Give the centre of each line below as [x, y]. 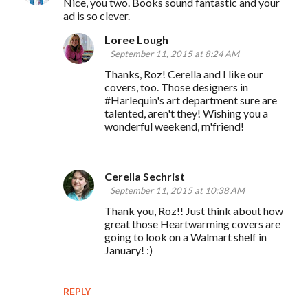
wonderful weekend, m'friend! [174, 126]
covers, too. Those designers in [176, 87]
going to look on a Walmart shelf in [186, 236]
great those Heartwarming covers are [192, 223]
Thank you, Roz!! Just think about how [194, 210]
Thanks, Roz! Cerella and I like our [184, 74]
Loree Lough [136, 39]
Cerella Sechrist [145, 176]
